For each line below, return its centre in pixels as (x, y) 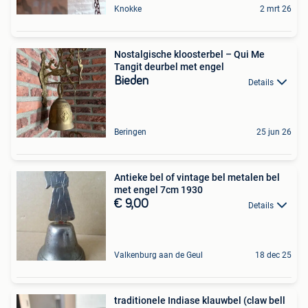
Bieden (131, 81)
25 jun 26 (274, 132)
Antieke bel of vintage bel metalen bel (197, 178)
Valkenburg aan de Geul (158, 255)
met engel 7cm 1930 (158, 190)
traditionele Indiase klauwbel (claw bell (200, 301)
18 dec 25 (273, 255)
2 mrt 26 (276, 9)
